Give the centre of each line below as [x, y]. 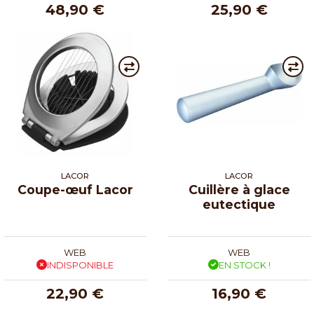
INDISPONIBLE [80, 265]
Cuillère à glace [239, 189]
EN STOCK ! [244, 265]
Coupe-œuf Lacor [75, 189]
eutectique [239, 204]
